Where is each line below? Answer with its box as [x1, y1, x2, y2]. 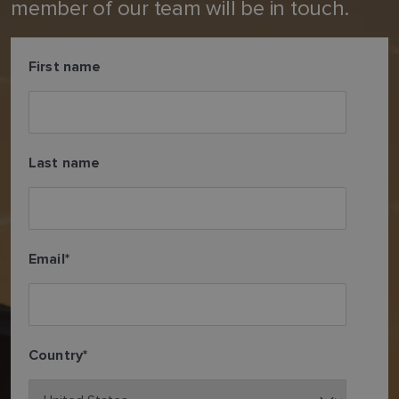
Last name [28, 155, 101, 173]
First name [28, 59, 102, 77]
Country [28, 347, 84, 365]
